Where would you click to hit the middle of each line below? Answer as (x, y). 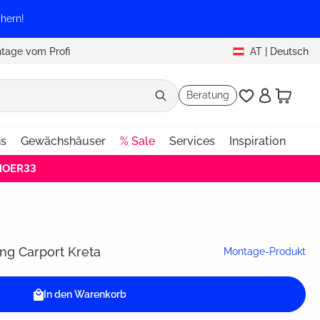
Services (192, 141)
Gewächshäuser (63, 141)
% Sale (137, 141)
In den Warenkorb (85, 295)
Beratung (207, 95)
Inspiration (257, 141)
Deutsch (289, 51)
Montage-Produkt (265, 252)
